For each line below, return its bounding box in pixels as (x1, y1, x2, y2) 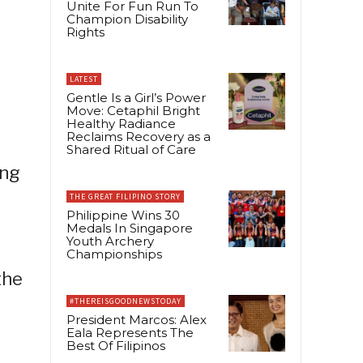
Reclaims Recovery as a (66, 128, 211, 144)
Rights (66, 23, 105, 40)
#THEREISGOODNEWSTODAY (70, 295, 181, 306)
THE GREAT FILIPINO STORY (70, 190, 181, 202)
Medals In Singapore (66, 220, 193, 236)
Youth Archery (66, 233, 154, 249)
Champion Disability (66, 11, 188, 27)
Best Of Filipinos (66, 337, 165, 353)
